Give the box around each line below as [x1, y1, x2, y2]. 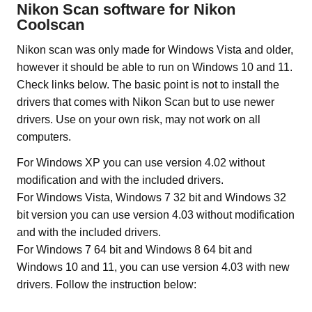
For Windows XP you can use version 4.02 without [17, 157, 265, 169]
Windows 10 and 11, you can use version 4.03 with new [17, 261, 290, 274]
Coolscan [17, 16, 84, 34]
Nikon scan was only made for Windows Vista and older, [17, 44, 293, 56]
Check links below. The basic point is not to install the [17, 79, 279, 91]
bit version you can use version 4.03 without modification [17, 209, 295, 221]
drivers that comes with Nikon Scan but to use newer [17, 96, 274, 109]
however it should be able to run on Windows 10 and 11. [17, 61, 292, 74]
